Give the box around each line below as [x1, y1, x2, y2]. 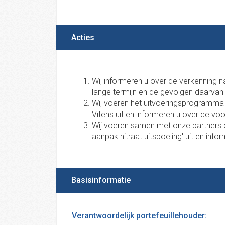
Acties [71, 33, 94, 42]
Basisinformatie [71, 175, 131, 185]
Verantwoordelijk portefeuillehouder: [72, 211, 207, 220]
